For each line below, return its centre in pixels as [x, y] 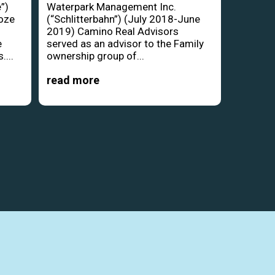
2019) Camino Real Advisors [112, 31]
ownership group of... [95, 56]
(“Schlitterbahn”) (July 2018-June [123, 19]
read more [73, 80]
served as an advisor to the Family [125, 43]
